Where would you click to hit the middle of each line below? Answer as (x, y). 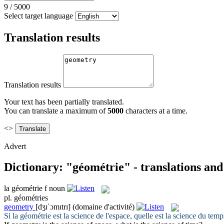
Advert (15, 146)
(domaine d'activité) (103, 206)
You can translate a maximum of (56, 110)
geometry (19, 206)
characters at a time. (155, 110)
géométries (31, 197)
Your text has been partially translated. (64, 101)
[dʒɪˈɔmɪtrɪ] (53, 206)
